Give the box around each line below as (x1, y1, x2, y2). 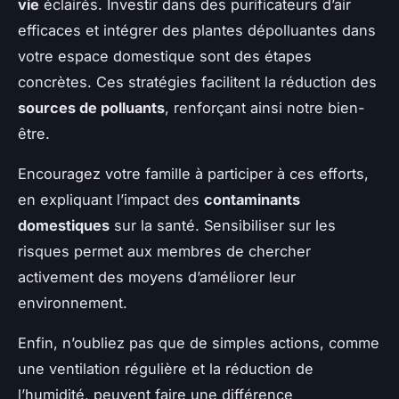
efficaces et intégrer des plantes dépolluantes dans (18, 20, 376, 39)
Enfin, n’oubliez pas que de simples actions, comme (18, 333, 379, 352)
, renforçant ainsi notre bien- (165, 98, 365, 117)
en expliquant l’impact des (18, 190, 204, 208)
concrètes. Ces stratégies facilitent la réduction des (18, 72, 377, 91)
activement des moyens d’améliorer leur (18, 267, 296, 286)
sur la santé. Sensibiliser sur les (110, 216, 336, 234)
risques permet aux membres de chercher (18, 241, 311, 260)
